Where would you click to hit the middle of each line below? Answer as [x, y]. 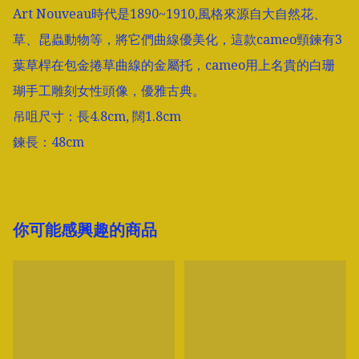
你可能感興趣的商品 [85, 230]
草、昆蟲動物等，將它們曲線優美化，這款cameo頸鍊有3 [177, 40]
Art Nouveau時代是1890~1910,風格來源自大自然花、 [169, 14]
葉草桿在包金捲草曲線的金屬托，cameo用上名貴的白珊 [174, 65]
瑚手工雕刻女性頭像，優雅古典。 [109, 91]
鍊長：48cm [48, 142]
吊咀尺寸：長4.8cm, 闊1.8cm [97, 117]
